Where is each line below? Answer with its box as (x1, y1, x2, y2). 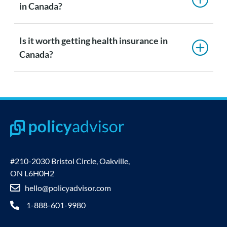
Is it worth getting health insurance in (19, 35, 168, 47)
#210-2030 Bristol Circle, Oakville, (10, 156, 130, 166)
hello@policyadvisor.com (25, 183, 111, 193)
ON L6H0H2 (10, 168, 54, 178)
